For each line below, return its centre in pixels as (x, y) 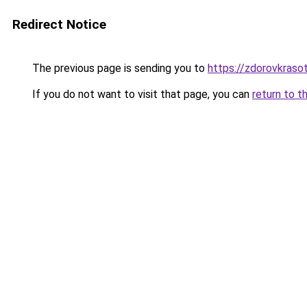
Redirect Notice (59, 24)
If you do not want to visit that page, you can (141, 94)
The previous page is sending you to (119, 68)
